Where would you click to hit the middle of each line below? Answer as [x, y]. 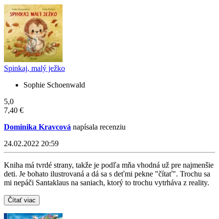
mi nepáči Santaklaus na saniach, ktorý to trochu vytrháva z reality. [107, 182]
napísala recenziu [98, 127]
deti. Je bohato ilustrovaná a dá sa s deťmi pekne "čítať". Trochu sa [107, 174]
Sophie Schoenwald [54, 85]
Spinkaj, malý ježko [34, 68]
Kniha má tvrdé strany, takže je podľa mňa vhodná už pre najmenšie [109, 165]
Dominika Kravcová [37, 127]
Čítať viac [22, 200]
